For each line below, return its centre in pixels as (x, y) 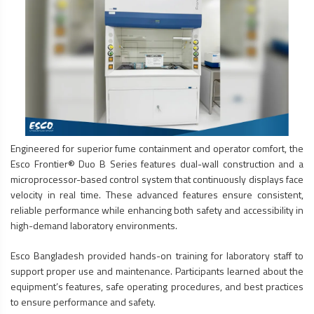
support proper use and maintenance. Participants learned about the (157, 271)
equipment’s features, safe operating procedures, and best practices (157, 286)
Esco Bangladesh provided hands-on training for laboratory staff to (157, 255)
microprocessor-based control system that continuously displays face (157, 179)
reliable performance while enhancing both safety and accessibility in (157, 210)
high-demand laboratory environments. (94, 225)
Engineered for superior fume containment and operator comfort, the (157, 148)
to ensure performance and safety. (83, 301)
